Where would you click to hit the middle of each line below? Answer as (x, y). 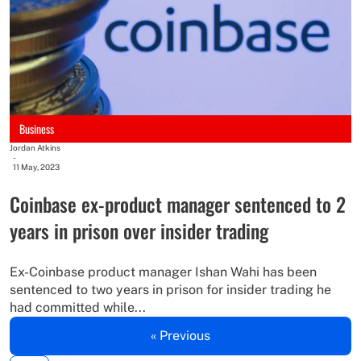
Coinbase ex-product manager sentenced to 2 (178, 204)
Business (37, 129)
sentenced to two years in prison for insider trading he (170, 290)
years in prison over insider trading (139, 231)
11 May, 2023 (36, 167)
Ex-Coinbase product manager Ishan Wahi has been (163, 272)
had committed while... (78, 308)
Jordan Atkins (35, 148)
